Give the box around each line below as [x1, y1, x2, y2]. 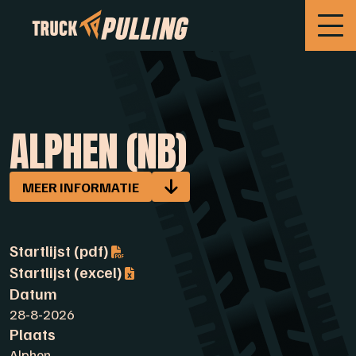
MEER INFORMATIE [22, 178, 139, 195]
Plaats [10, 324, 56, 343]
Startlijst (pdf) [10, 241, 109, 260]
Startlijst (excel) [10, 262, 122, 281]
